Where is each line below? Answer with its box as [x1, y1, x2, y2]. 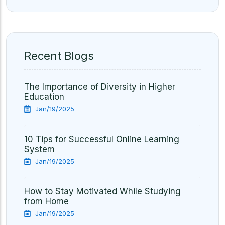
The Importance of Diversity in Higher [24, 82, 175, 92]
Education [24, 92, 64, 102]
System [24, 144, 55, 154]
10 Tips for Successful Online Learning [24, 134, 179, 144]
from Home [24, 196, 69, 206]
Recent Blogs [24, 49, 94, 62]
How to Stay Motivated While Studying [24, 186, 181, 196]
